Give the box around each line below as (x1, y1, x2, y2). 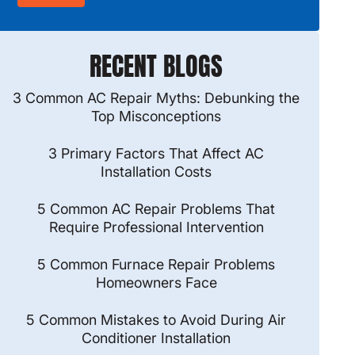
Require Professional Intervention (48, 218, 264, 235)
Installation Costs (101, 162, 212, 180)
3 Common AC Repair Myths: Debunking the (13, 89, 300, 106)
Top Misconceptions (91, 107, 222, 124)
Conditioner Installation (82, 329, 231, 346)
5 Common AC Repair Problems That (37, 200, 276, 217)
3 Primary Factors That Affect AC (48, 144, 265, 162)
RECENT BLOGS (90, 47, 223, 85)
